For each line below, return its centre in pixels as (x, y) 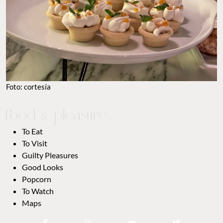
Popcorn (37, 179)
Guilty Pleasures (50, 155)
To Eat (32, 131)
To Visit (35, 143)
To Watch (38, 191)
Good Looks (43, 167)
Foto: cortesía (28, 87)
